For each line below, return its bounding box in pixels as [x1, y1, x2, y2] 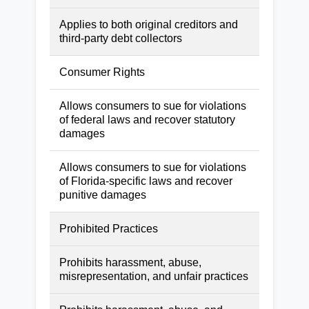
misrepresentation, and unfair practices [59, 270, 248, 282]
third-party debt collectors [59, 32, 182, 44]
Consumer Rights [59, 66, 145, 78]
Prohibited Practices [59, 222, 158, 235]
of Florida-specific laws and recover [59, 175, 232, 187]
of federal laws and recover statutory [59, 113, 235, 126]
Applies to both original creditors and [59, 18, 238, 30]
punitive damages [59, 188, 146, 201]
